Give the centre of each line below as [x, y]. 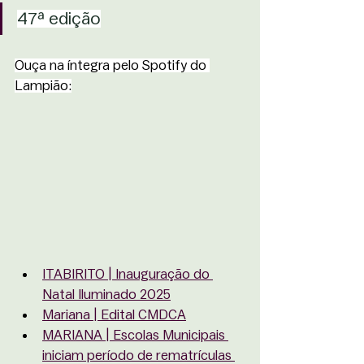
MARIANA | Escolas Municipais [135, 335]
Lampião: [43, 86]
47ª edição [59, 19]
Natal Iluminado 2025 [106, 295]
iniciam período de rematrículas [139, 355]
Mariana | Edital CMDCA [114, 315]
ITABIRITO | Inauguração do [128, 274]
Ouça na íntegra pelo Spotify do [112, 65]
